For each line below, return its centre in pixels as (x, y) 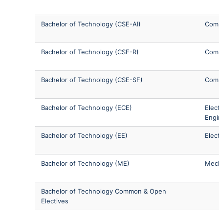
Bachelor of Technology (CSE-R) (90, 52)
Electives (55, 201)
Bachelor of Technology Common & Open (104, 191)
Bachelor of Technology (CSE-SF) (92, 79)
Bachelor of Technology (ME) (85, 163)
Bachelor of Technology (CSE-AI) (91, 24)
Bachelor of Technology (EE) (84, 135)
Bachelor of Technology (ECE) (87, 107)
